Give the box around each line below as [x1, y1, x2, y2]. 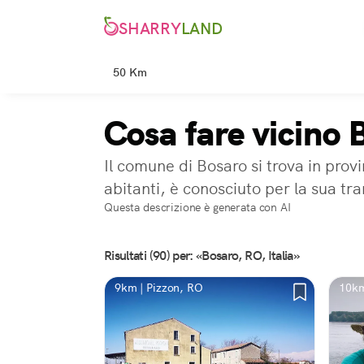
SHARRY [119, 18, 181, 40]
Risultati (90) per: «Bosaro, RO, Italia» [104, 247, 300, 264]
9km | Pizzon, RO [115, 280, 203, 295]
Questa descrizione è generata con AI [104, 200, 291, 214]
